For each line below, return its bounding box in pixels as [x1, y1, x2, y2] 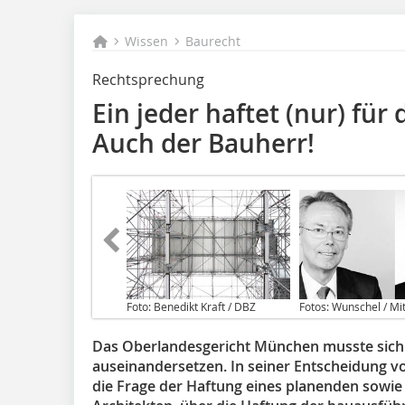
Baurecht [185, 33, 241, 50]
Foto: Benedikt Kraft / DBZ [127, 298, 256, 314]
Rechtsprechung [92, 70, 204, 89]
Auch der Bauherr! [92, 127, 315, 160]
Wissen [125, 33, 169, 50]
